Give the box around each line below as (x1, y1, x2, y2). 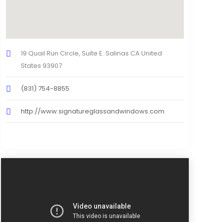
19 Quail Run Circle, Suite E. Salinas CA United (20, 49, 162, 58)
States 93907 (20, 61, 62, 71)
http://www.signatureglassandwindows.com (20, 107, 165, 116)
